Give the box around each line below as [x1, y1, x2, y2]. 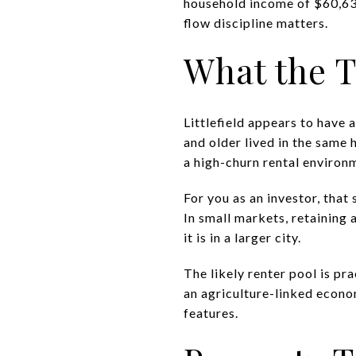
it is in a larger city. [184, 229, 301, 245]
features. [184, 304, 238, 320]
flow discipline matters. [184, 14, 328, 30]
